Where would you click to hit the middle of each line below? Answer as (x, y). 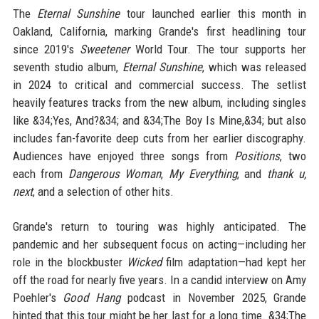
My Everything (203, 174)
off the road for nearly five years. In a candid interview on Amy (159, 280)
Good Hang (92, 298)
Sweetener (104, 49)
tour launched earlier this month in (213, 14)
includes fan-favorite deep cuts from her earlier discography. (159, 138)
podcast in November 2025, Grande (214, 298)
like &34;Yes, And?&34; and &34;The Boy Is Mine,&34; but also (159, 121)
